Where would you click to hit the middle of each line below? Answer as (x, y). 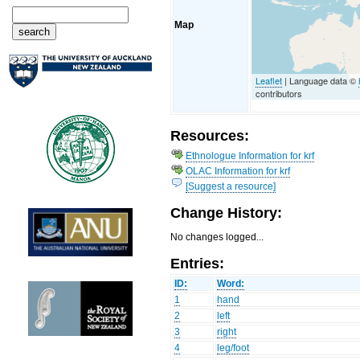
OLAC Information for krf (238, 171)
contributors (279, 93)
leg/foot (233, 348)
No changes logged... (217, 237)
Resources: (210, 136)
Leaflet (269, 80)
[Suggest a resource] (231, 186)
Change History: (227, 213)
